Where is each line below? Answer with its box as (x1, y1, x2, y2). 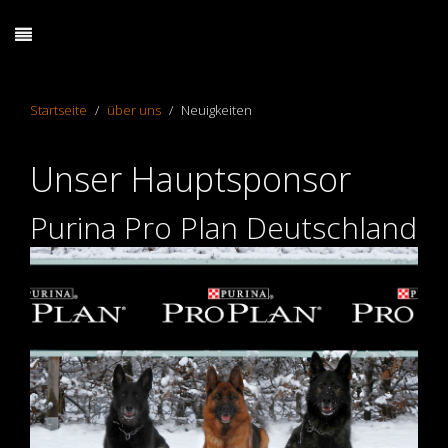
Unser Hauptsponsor (30, 156, 351, 202)
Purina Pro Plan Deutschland (30, 207, 417, 248)
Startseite (30, 101, 87, 119)
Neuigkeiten (181, 101, 252, 119)
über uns (107, 101, 161, 119)
